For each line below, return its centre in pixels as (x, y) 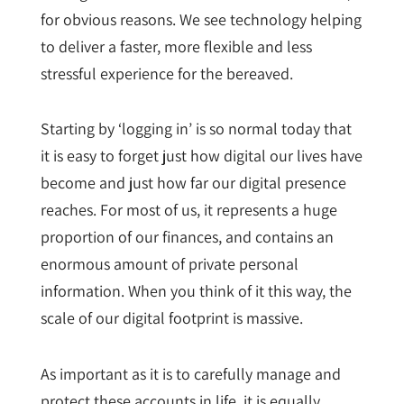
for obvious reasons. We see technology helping (201, 19)
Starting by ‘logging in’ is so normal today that (196, 129)
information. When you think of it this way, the (196, 291)
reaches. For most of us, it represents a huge (188, 210)
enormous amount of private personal (169, 264)
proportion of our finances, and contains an (187, 237)
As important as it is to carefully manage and (190, 373)
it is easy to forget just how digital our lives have (201, 156)
